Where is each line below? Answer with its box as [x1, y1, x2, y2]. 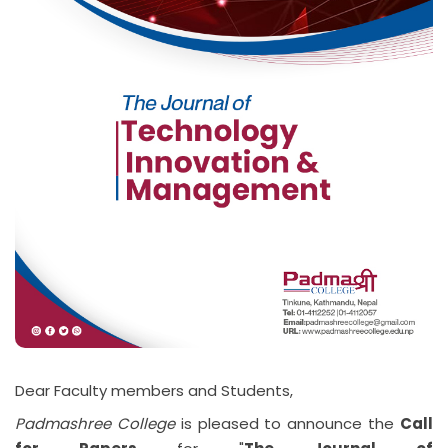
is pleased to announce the [174, 413, 401, 434]
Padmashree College [15, 413, 175, 434]
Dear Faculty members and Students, [15, 380, 293, 401]
